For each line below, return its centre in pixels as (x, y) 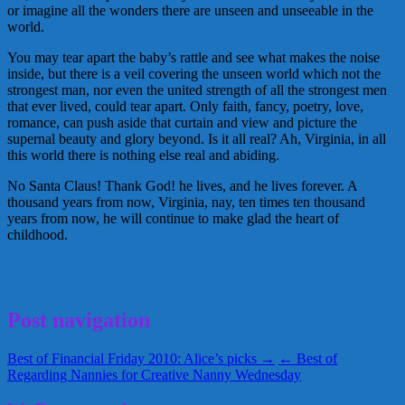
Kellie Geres (43, 265)
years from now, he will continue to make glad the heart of (173, 218)
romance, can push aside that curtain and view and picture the (182, 122)
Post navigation (79, 320)
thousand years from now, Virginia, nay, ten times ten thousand (186, 202)
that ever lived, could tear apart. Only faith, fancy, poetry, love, (185, 106)
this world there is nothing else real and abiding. (143, 155)
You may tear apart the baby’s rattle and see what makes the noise (193, 57)
